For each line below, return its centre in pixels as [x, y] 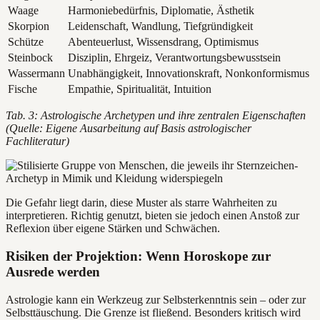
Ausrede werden [53, 271]
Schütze [26, 42]
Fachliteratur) [37, 141]
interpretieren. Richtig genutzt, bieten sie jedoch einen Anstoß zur [152, 216]
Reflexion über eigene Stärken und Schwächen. [113, 229]
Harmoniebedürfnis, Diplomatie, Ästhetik [161, 11]
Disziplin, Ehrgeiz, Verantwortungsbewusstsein [174, 58]
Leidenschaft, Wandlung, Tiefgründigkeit [160, 26]
